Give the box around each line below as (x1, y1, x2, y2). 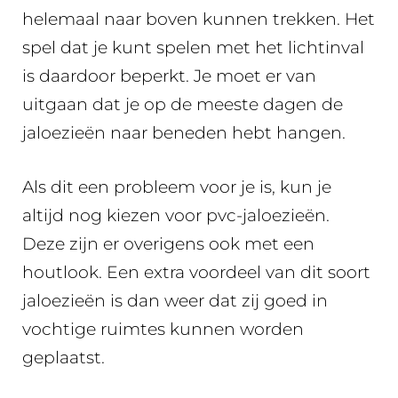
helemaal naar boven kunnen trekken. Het (22, 9, 375, 29)
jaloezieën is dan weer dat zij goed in (22, 290, 328, 311)
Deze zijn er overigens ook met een (22, 233, 314, 254)
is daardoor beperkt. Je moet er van (22, 66, 316, 86)
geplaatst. (22, 346, 105, 368)
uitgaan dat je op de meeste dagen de (22, 94, 343, 115)
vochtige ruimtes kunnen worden (22, 318, 304, 339)
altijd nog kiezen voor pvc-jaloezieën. (22, 204, 330, 226)
